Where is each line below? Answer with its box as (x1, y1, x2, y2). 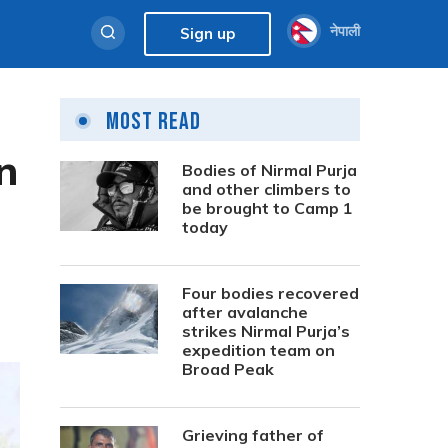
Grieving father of (182, 425, 324, 445)
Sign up (180, 24, 235, 43)
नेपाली (330, 21, 360, 40)
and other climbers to (182, 179, 351, 199)
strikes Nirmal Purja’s (182, 321, 350, 341)
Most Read (101, 107, 201, 136)
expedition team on (182, 340, 335, 360)
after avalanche (182, 302, 308, 322)
